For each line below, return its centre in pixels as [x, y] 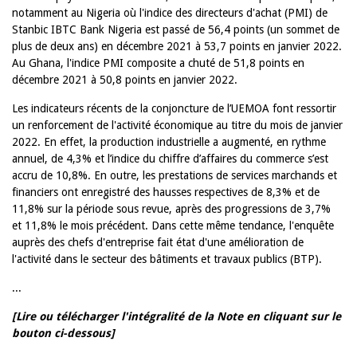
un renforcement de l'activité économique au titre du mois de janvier [177, 125]
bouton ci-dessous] [65, 333]
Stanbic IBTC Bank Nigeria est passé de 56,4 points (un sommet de [176, 29]
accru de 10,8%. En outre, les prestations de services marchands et [175, 175]
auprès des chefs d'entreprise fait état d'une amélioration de [158, 242]
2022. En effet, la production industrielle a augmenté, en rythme [169, 142]
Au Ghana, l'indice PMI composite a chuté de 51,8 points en [158, 63]
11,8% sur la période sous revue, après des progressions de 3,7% [171, 209]
